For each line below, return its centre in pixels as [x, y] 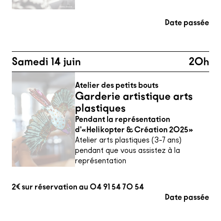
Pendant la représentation [123, 119]
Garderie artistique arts [134, 96]
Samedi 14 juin [46, 62]
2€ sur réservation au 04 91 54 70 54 [78, 187]
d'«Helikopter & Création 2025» [134, 129]
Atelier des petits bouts [117, 85]
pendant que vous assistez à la [128, 150]
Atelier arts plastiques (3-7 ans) [128, 140]
